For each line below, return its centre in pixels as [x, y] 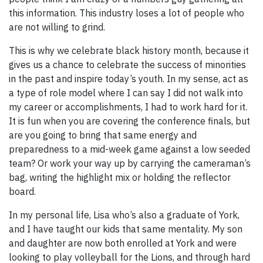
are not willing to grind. [57, 27]
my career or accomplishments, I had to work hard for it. [128, 107]
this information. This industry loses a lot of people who [127, 13]
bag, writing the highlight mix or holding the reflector [120, 178]
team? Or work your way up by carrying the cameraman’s [130, 163]
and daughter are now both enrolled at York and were [123, 243]
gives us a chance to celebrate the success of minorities [127, 65]
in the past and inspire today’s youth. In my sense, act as [129, 79]
